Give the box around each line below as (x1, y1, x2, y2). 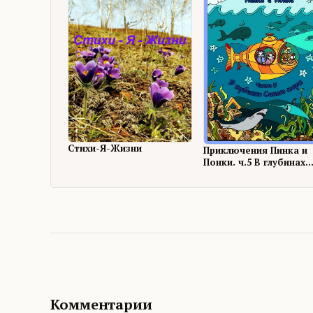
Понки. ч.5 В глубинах (203, 156, 306, 168)
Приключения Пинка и (203, 144, 308, 156)
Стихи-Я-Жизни (68, 141, 142, 154)
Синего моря (203, 168, 265, 180)
